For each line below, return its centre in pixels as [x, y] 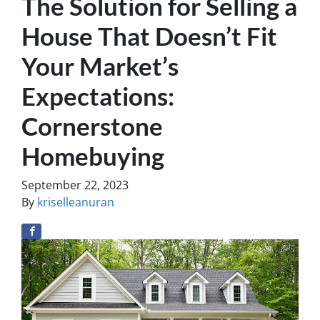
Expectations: [98, 96]
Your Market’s [100, 66]
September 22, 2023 [75, 185]
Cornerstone [92, 126]
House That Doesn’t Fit [149, 36]
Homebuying [93, 156]
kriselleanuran [76, 202]
